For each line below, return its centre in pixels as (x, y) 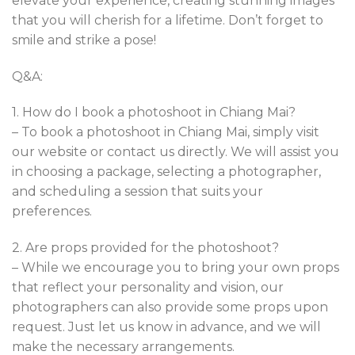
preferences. (52, 212)
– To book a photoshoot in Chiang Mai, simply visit (166, 132)
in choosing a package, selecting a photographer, (166, 172)
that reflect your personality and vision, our (148, 288)
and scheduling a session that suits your (137, 192)
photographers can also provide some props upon (170, 307)
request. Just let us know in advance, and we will (166, 327)
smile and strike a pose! (84, 40)
